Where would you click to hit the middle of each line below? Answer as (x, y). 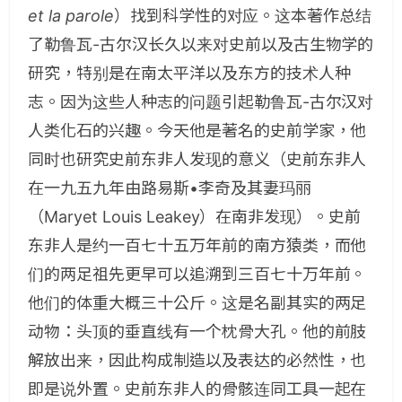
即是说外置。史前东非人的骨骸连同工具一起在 (197, 389)
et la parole (71, 16)
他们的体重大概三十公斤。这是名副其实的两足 (197, 303)
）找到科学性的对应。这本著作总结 (243, 16)
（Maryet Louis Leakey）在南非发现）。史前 (195, 217)
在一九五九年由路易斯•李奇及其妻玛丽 (170, 188)
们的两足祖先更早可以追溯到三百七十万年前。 (197, 274)
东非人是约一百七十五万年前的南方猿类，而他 (197, 245)
